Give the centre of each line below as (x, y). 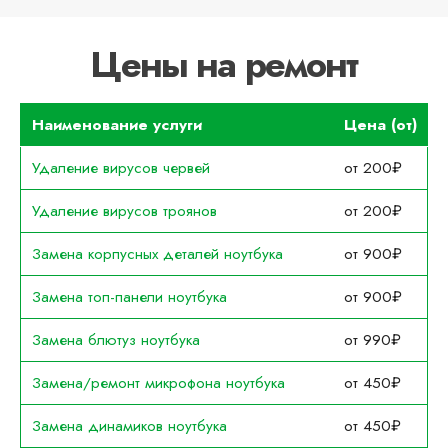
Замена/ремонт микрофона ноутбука (158, 383)
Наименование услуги (116, 125)
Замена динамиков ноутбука (129, 426)
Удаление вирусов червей (120, 168)
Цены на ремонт (224, 65)
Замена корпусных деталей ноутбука (157, 254)
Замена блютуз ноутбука (115, 340)
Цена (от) (380, 125)
